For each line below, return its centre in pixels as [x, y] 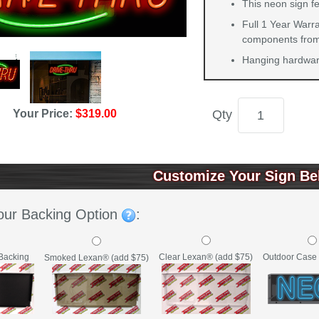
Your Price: [45, 114]
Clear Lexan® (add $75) [206, 257]
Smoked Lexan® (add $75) [96, 257]
